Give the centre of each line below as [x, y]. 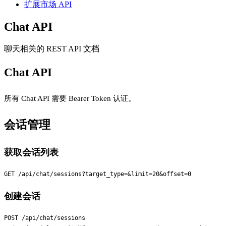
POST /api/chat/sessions [45, 218]
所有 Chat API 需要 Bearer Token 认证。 [70, 99]
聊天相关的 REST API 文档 [52, 48]
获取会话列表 [31, 152]
